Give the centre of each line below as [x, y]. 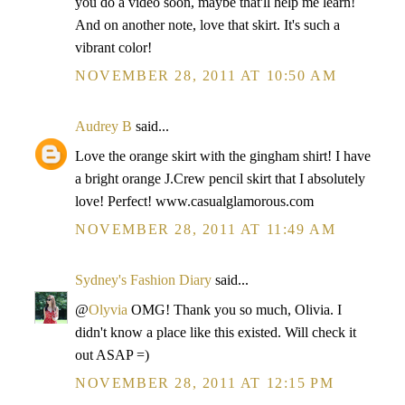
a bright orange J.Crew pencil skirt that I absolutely [220, 179]
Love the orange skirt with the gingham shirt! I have [223, 156]
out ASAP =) [112, 355]
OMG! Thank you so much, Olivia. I [235, 310]
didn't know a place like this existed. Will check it [216, 332]
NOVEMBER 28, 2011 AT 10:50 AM [206, 75]
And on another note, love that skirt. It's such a [207, 25]
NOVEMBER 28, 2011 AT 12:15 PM [205, 383]
